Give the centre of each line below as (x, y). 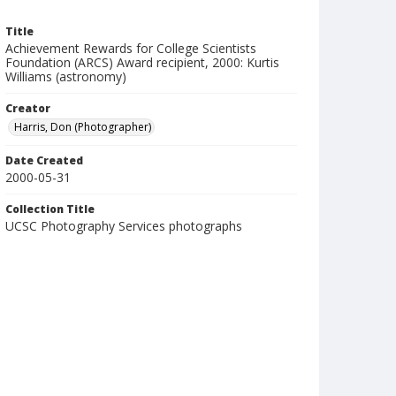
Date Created (44, 160)
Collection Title (50, 209)
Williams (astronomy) (66, 76)
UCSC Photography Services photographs (124, 226)
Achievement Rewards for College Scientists (131, 48)
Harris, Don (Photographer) (83, 127)
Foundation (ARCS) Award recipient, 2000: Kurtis (142, 62)
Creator (28, 108)
